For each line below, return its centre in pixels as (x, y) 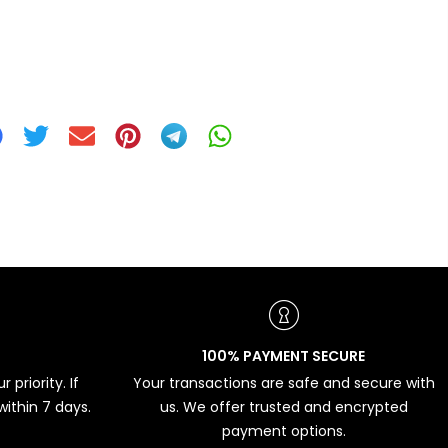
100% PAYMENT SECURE (284, 356)
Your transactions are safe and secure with (283, 383)
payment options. (283, 431)
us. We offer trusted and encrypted (283, 407)
